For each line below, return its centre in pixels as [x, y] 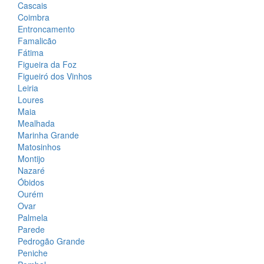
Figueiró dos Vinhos [55, 76]
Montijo [31, 159]
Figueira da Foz [47, 65]
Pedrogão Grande [51, 241]
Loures [31, 100]
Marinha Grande [48, 135]
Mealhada [36, 123]
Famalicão [37, 41]
